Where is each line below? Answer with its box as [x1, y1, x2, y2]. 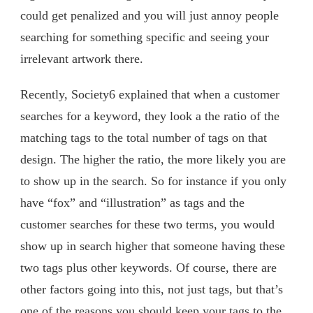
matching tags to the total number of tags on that [20, 130, 267, 145]
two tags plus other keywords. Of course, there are [20, 260, 277, 275]
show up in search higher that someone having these [20, 238, 285, 253]
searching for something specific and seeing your [20, 29, 269, 44]
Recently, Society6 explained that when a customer [20, 87, 279, 101]
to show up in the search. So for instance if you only [20, 173, 286, 188]
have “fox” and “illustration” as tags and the [20, 195, 245, 210]
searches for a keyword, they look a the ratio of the [20, 108, 279, 123]
